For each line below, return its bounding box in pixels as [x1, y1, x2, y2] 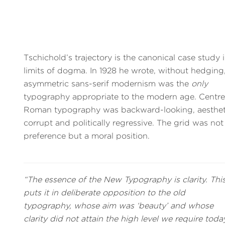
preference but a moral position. [24, 131, 150, 141]
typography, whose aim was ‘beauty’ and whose [24, 200, 214, 210]
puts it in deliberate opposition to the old [24, 187, 186, 197]
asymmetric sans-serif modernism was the [24, 78, 192, 88]
